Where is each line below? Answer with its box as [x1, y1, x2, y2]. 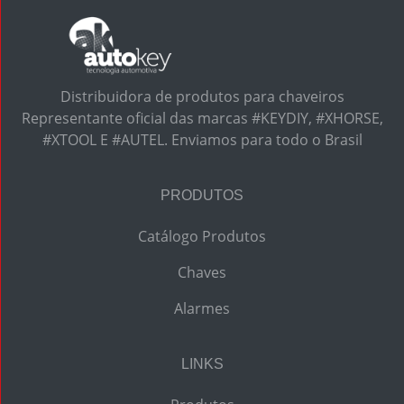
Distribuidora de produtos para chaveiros [60, 87, 344, 106]
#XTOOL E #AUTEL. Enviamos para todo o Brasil [41, 130, 363, 150]
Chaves [178, 262, 226, 282]
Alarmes [174, 298, 230, 318]
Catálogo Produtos [138, 226, 266, 246]
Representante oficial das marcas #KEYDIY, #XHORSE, [21, 108, 383, 128]
